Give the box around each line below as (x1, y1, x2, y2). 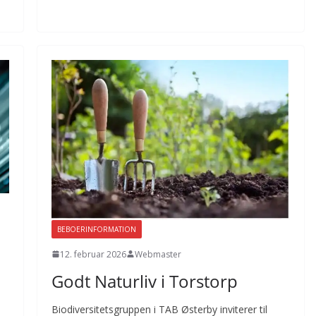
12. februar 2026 (59, 248, 126, 260)
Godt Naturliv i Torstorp (51, 269, 238, 293)
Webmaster (134, 248, 181, 260)
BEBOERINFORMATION (56, 224, 136, 234)
